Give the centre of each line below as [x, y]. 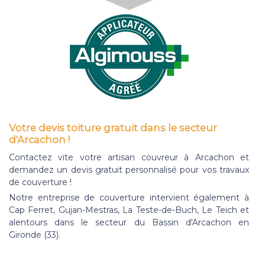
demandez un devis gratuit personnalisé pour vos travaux [129, 169]
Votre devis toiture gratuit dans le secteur [113, 127]
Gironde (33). [35, 235]
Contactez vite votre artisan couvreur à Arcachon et [129, 157]
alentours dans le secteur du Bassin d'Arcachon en [129, 222]
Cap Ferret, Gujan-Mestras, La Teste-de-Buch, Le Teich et [129, 210]
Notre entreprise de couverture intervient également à [129, 197]
